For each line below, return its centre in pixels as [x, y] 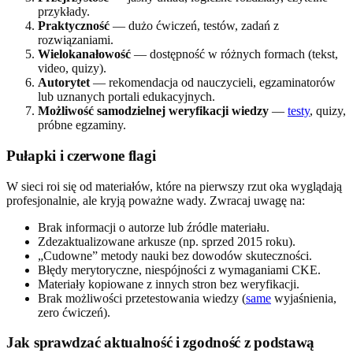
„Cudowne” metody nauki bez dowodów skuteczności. [175, 255]
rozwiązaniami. [76, 40]
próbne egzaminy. [82, 125]
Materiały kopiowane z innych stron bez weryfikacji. [169, 284]
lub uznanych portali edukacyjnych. [126, 97]
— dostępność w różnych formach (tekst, [234, 54]
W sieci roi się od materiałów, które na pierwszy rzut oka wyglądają [174, 186]
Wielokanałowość [84, 54]
